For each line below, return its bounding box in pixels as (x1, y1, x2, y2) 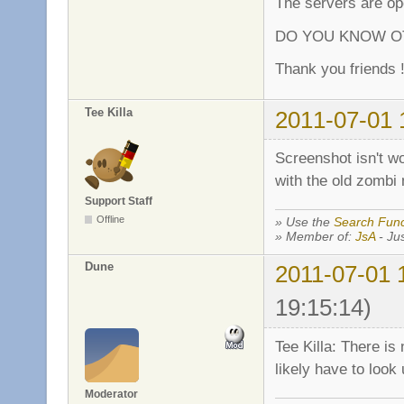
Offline (96, 214, 125, 225)
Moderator (85, 387, 138, 400)
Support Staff (85, 195, 152, 208)
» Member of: (275, 228, 355, 243)
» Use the (275, 214, 334, 229)
